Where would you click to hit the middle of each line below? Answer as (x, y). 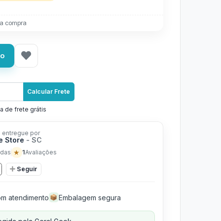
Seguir (27, 169)
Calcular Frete (49, 92)
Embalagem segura (90, 197)
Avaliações (41, 152)
